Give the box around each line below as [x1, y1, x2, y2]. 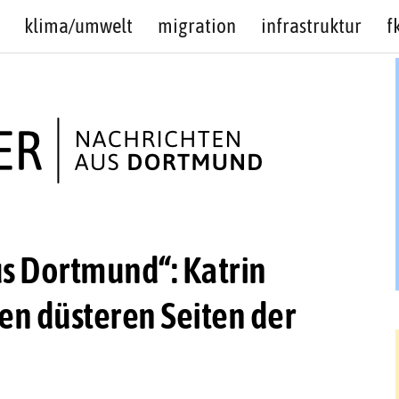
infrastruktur [260, 14, 362, 37]
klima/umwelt [23, 14, 133, 37]
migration [157, 14, 236, 37]
